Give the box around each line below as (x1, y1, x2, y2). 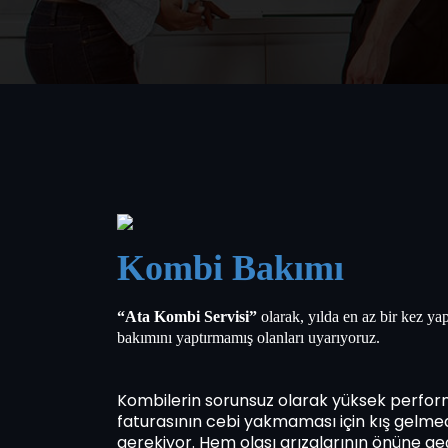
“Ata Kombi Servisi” (117, 308, 257, 325)
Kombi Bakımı (117, 248, 344, 288)
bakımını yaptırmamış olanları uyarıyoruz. (117, 329, 380, 346)
